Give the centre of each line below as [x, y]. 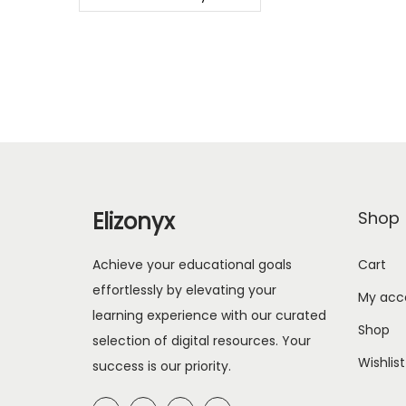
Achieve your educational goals [192, 265]
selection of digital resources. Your [202, 341]
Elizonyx [134, 222]
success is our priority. [162, 367]
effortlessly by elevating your [184, 290]
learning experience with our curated [209, 316]
